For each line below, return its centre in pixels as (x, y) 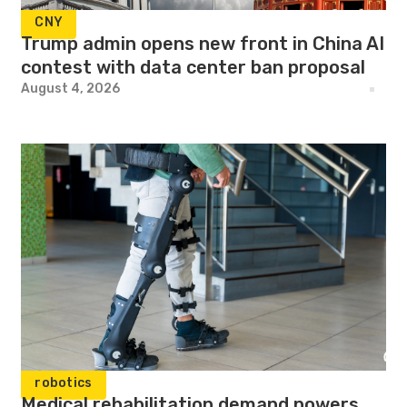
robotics (64, 383)
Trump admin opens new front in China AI (203, 44)
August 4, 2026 (71, 89)
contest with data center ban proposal (194, 67)
